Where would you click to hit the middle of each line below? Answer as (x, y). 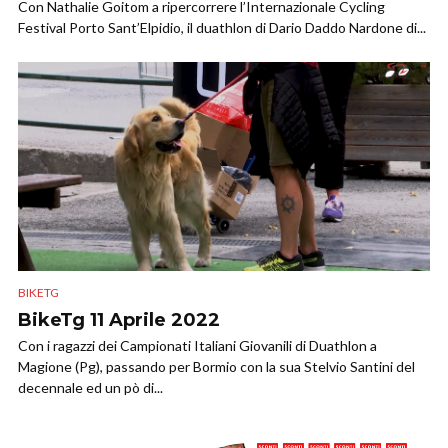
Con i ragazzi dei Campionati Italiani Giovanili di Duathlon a (197, 345)
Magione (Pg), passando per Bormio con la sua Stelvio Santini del (216, 366)
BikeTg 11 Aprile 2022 (119, 319)
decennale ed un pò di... (90, 387)
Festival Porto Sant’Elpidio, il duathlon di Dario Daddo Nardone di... (222, 27)
